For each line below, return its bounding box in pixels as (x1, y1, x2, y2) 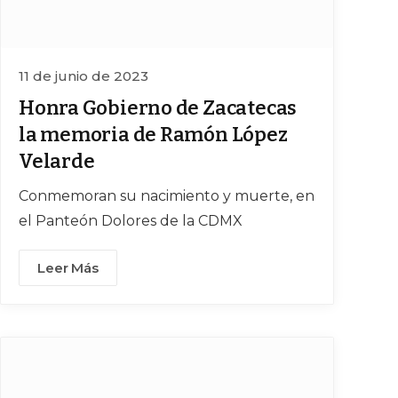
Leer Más (37, 259, 99, 277)
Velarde (19, 149, 95, 174)
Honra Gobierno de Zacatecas (19, 96, 298, 121)
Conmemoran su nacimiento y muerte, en (19, 187, 314, 205)
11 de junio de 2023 (19, 68, 148, 85)
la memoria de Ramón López (19, 123, 288, 147)
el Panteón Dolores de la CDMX (19, 212, 243, 230)
